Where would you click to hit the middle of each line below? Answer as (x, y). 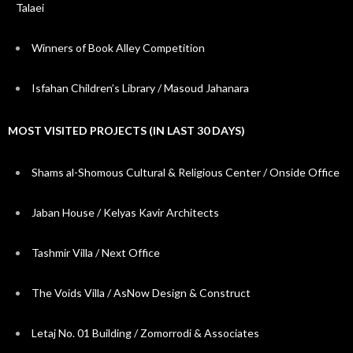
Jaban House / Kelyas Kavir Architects (125, 212)
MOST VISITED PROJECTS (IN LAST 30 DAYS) (126, 130)
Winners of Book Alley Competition (118, 47)
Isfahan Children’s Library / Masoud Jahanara (140, 87)
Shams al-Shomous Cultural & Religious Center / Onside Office (186, 172)
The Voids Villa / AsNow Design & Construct (141, 292)
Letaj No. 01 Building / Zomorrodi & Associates (145, 333)
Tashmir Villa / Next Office (96, 252)
